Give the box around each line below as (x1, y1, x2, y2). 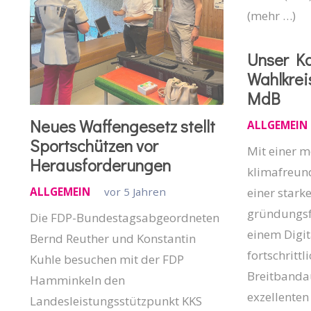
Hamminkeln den (29, 272, 125, 289)
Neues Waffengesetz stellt (29, 115, 215, 137)
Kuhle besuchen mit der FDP (29, 251, 184, 268)
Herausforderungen (29, 154, 171, 176)
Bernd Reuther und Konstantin (29, 230, 196, 247)
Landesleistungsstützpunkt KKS (29, 293, 202, 310)
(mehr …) (246, 8, 296, 24)
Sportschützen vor (29, 135, 158, 157)
